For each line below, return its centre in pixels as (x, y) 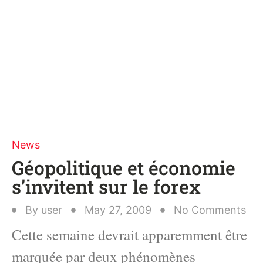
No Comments (210, 210)
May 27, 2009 (118, 210)
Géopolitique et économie (124, 168)
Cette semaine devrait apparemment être (129, 235)
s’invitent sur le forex (106, 186)
